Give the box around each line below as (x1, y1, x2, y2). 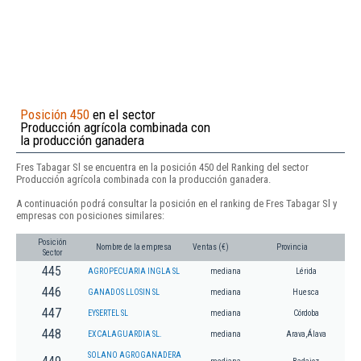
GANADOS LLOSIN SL (88, 288, 160, 297)
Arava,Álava (285, 330, 326, 339)
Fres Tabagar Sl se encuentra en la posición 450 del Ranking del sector (16, 160, 309, 173)
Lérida (295, 267, 317, 276)
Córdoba (293, 309, 319, 318)
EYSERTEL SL (88, 309, 128, 318)
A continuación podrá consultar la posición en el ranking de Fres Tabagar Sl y (16, 197, 337, 210)
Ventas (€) (193, 243, 229, 252)
